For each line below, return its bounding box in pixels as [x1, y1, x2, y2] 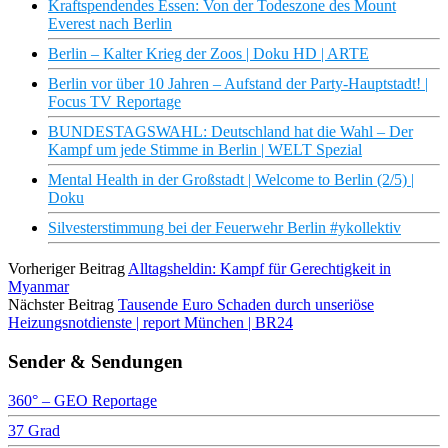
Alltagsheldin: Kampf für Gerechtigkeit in [128, 260, 391, 278]
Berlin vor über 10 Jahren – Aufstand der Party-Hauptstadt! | [48, 75, 428, 93]
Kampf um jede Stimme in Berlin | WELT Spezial [48, 141, 362, 159]
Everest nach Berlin [48, 15, 172, 33]
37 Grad [8, 421, 60, 439]
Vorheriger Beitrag [8, 260, 125, 278]
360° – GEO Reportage [8, 391, 157, 409]
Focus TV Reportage [48, 93, 181, 111]
